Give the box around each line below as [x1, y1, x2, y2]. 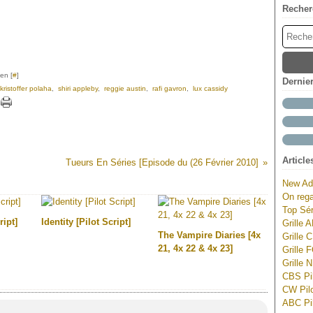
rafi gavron [152, 85, 187, 92]
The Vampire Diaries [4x [158, 230, 261, 240]
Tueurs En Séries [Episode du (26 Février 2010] [65, 157, 259, 168]
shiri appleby [58, 85, 98, 92]
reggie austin [104, 85, 146, 92]
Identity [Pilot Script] [41, 217, 131, 227]
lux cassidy [193, 85, 228, 92]
